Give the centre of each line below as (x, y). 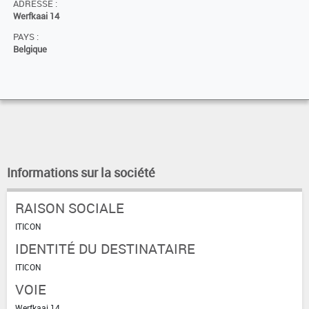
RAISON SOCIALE (70, 208)
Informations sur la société (81, 172)
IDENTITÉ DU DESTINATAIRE (105, 248)
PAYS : (26, 37)
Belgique (30, 49)
